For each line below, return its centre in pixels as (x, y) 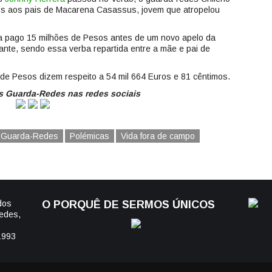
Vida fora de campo (158, 136)
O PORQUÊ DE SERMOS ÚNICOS (128, 205)
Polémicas (90, 136)
